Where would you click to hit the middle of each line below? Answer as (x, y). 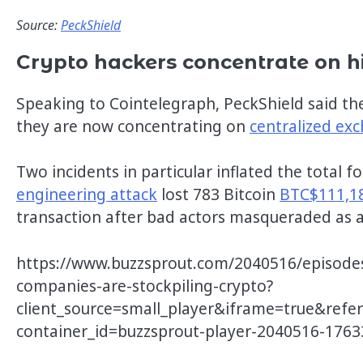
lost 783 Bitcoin (218, 195)
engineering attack (87, 195)
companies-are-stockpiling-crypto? (145, 286)
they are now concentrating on (133, 126)
